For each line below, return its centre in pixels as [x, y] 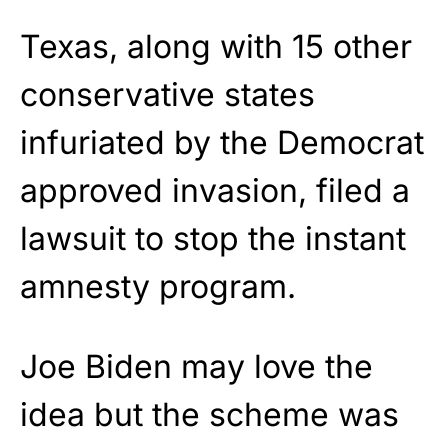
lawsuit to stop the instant [213, 239]
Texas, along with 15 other [216, 47]
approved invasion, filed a [215, 191]
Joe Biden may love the [196, 367]
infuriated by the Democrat [222, 143]
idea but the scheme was [209, 415]
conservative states [167, 95]
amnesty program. [158, 287]
